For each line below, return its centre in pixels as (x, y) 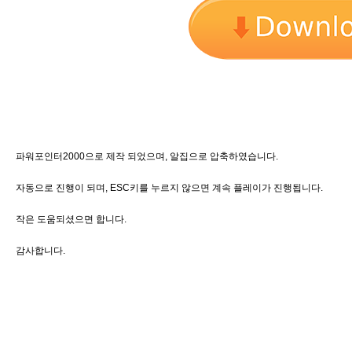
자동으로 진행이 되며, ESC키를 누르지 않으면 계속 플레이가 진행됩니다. (169, 188)
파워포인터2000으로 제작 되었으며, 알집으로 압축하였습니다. (147, 156)
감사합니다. (40, 251)
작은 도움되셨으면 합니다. (71, 219)
